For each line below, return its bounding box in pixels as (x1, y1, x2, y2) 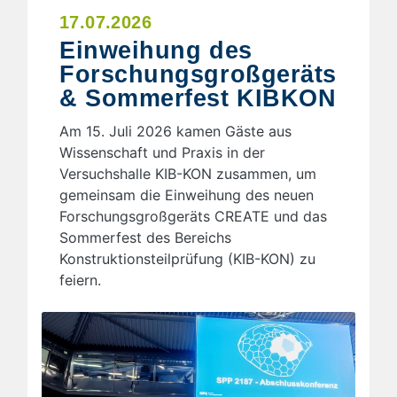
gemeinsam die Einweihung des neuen (59, 185, 314, 204)
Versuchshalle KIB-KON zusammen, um (59, 164, 316, 183)
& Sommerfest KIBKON (59, 83, 337, 112)
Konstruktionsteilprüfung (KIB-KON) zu (59, 249, 315, 268)
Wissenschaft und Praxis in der (59, 143, 265, 161)
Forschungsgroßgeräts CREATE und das (59, 206, 327, 225)
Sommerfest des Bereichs (59, 228, 231, 246)
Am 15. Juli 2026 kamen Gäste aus (59, 121, 292, 140)
